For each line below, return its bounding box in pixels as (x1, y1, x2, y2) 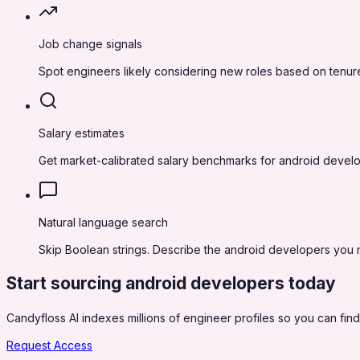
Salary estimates (39, 126, 125, 141)
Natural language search (39, 215, 168, 230)
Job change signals (39, 37, 142, 51)
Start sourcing (6, 273, 125, 294)
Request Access (6, 337, 92, 352)
